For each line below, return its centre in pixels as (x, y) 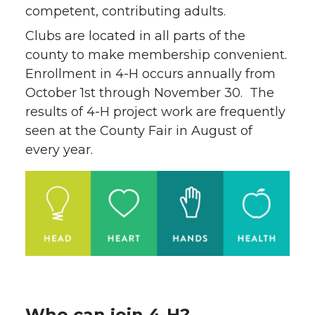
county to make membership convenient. (156, 55)
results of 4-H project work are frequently (155, 112)
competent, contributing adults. (126, 11)
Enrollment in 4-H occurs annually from (150, 74)
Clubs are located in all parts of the (135, 36)
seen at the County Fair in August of (139, 131)
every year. (59, 150)
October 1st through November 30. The (150, 93)
